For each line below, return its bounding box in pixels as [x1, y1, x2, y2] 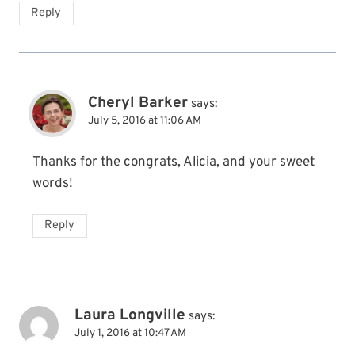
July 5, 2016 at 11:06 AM [88, 114, 201, 128]
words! [32, 175, 73, 193]
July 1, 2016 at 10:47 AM [74, 326, 186, 340]
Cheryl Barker [88, 94, 188, 113]
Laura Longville [74, 305, 185, 325]
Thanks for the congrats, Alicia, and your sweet [32, 154, 315, 172]
